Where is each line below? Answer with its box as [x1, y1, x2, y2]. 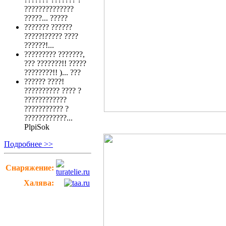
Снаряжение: [6, 163, 54, 173]
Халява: [24, 179, 54, 188]
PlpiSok [24, 123, 49, 132]
